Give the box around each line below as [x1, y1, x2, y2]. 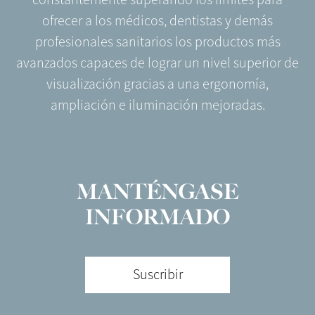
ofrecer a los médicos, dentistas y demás [42, 12, 273, 30]
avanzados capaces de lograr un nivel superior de [16, 54, 299, 72]
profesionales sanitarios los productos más [34, 33, 281, 51]
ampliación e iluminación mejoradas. [50, 96, 265, 115]
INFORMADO [85, 204, 230, 231]
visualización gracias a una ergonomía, [46, 75, 269, 94]
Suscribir [132, 266, 183, 284]
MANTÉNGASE [77, 179, 238, 205]
